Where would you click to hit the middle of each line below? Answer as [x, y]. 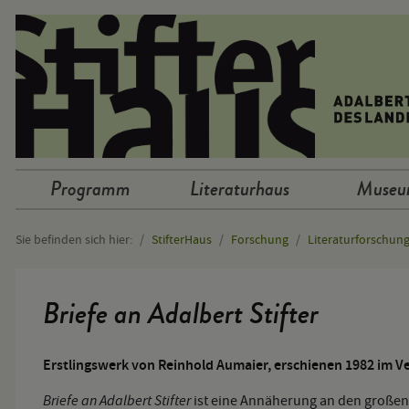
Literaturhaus [240, 190]
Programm [90, 190]
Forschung [260, 239]
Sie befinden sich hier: [74, 239]
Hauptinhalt [52, 266]
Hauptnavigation [67, 197]
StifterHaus [182, 239]
